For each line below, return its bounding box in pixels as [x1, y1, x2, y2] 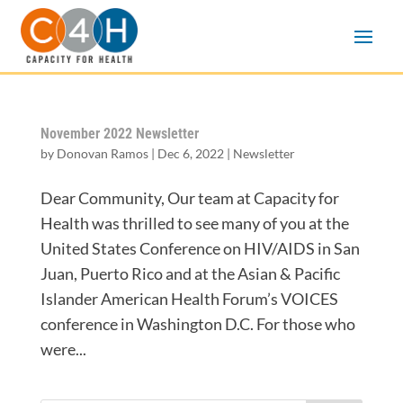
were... [40, 338, 86, 359]
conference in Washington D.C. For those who [40, 313, 355, 334]
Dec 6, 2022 [157, 145, 224, 161]
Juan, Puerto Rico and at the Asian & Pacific [40, 263, 340, 283]
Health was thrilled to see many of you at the [40, 212, 349, 233]
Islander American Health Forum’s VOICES [40, 288, 338, 309]
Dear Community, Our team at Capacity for [40, 187, 339, 208]
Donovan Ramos [56, 145, 148, 161]
